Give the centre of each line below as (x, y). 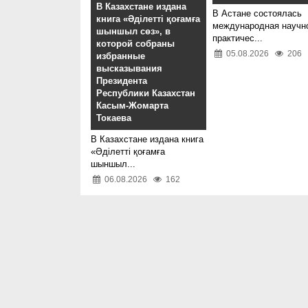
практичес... (238, 38)
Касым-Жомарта (132, 106)
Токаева (114, 118)
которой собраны (135, 44)
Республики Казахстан (146, 93)
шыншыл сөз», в (133, 32)
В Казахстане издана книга (147, 140)
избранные (121, 56)
